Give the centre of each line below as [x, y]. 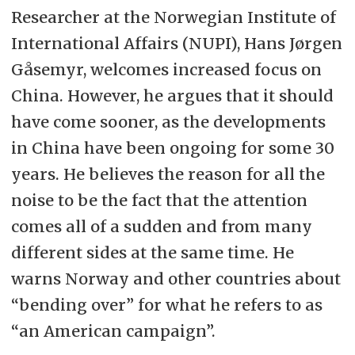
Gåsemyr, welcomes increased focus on [166, 70]
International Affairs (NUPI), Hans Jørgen [176, 44]
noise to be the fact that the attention [159, 200]
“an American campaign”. [113, 331]
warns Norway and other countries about [176, 279]
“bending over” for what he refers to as [166, 305]
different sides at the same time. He [152, 253]
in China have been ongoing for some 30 [172, 148]
